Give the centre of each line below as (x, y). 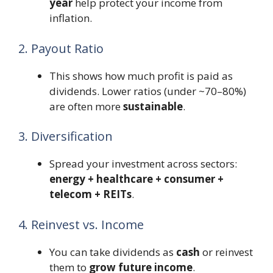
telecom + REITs (90, 194)
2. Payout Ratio (61, 48)
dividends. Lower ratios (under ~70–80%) (148, 91)
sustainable (153, 106)
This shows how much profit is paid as (141, 76)
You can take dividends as (113, 252)
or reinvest (226, 252)
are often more (86, 106)
